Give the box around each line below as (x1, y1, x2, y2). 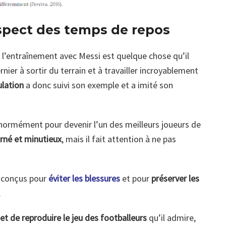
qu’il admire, (147, 211, 196, 223)
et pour (120, 172, 151, 184)
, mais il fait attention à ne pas (62, 133, 176, 145)
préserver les (151, 172, 199, 184)
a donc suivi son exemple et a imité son (24, 79, 173, 91)
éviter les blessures (48, 172, 120, 184)
